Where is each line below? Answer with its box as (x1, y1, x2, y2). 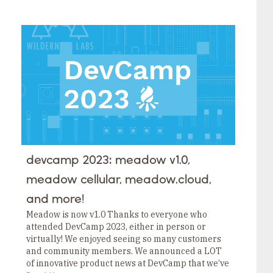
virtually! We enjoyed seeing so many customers (26, 233, 222, 244)
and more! (26, 191, 85, 206)
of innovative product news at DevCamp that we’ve (26, 257, 230, 269)
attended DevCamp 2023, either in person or (26, 221, 207, 232)
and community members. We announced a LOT (26, 245, 222, 257)
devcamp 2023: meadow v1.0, (26, 152, 191, 167)
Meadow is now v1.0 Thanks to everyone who (26, 208, 208, 220)
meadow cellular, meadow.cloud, (26, 171, 212, 186)
